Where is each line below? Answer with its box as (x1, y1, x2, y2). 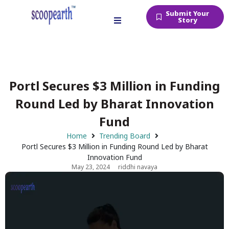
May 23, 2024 (72, 163, 110, 171)
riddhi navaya (118, 163, 157, 171)
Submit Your (166, 9, 210, 18)
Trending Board (99, 131, 150, 141)
